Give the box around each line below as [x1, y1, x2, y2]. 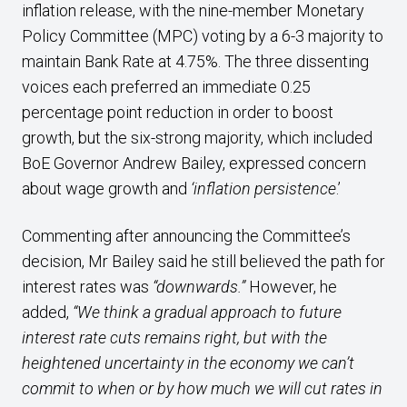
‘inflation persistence [191, 179, 336, 198]
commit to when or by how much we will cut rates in [22, 379, 382, 398]
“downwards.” [153, 277, 245, 296]
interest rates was [22, 277, 153, 296]
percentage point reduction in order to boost [22, 103, 333, 122]
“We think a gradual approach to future [73, 303, 342, 322]
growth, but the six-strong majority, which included [22, 128, 372, 147]
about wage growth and [22, 179, 191, 198]
